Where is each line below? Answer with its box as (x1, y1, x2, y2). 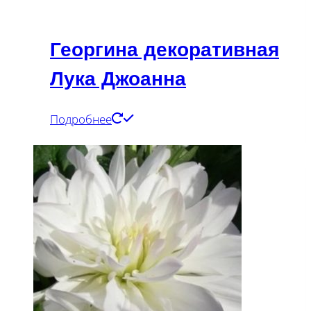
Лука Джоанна (50, 67, 186, 90)
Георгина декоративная (50, 38, 279, 60)
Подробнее (50, 110, 112, 127)
